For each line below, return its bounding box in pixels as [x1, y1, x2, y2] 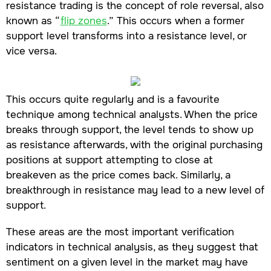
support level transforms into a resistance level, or [5, 29, 247, 43]
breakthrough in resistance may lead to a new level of [5, 183, 264, 197]
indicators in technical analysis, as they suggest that [5, 240, 258, 254]
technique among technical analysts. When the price [5, 108, 258, 122]
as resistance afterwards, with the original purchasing [5, 138, 263, 152]
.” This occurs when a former [106, 14, 244, 28]
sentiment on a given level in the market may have [5, 255, 248, 269]
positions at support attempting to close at [5, 153, 213, 167]
